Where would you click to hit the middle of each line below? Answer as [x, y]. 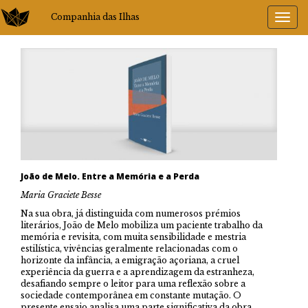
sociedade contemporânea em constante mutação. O [131, 296]
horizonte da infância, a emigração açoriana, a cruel [130, 261]
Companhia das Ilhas [95, 17]
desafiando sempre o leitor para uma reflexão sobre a [133, 284]
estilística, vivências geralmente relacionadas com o [129, 249]
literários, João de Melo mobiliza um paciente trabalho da [142, 225]
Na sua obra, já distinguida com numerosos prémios [131, 214]
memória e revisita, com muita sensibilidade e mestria [133, 237]
